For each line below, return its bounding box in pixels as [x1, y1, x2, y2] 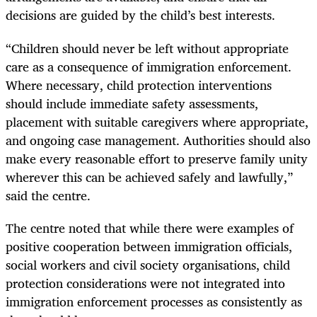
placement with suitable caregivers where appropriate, [6, 110, 309, 132]
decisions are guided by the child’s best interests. [6, 4, 275, 26]
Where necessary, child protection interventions [6, 74, 272, 96]
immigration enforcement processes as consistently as [6, 290, 302, 312]
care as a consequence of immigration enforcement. [6, 55, 292, 77]
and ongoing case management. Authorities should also [6, 129, 311, 151]
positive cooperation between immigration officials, [6, 235, 292, 257]
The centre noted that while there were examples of [6, 217, 294, 238]
